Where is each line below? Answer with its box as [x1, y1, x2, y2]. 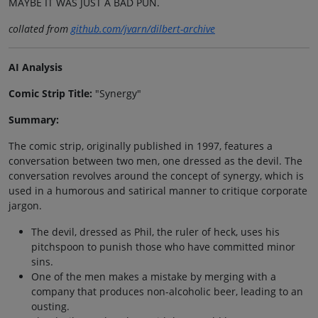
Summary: [9, 113, 59, 127]
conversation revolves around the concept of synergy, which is [9, 169, 304, 183]
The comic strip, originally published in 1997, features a [9, 139, 273, 153]
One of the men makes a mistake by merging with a [31, 270, 276, 284]
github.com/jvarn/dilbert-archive [71, 22, 215, 36]
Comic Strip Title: [9, 87, 92, 101]
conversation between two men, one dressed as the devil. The [9, 154, 302, 168]
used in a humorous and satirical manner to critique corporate [9, 184, 307, 198]
